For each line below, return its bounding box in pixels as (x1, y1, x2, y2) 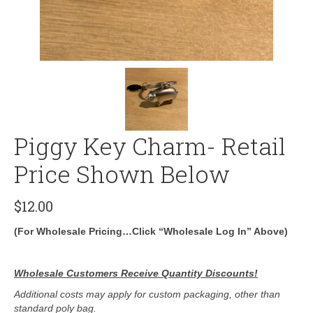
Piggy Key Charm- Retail (14, 129, 286, 161)
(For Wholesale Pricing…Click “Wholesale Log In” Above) (14, 225, 288, 237)
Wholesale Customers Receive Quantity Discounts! (14, 267, 258, 279)
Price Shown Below (14, 157, 230, 189)
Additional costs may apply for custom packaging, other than (14, 288, 280, 300)
